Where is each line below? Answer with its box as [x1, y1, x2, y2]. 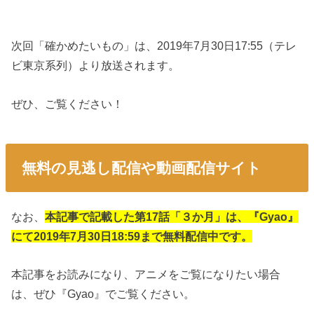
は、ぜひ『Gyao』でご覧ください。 [11, 287, 196, 301]
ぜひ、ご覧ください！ [11, 97, 124, 110]
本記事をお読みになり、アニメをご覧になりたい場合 [11, 268, 281, 281]
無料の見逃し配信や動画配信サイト [21, 159, 261, 176]
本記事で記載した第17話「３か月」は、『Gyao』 [45, 210, 299, 223]
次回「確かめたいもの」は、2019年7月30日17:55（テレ [11, 39, 297, 53]
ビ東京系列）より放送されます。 [11, 59, 180, 72]
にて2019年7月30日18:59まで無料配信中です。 [11, 229, 253, 243]
